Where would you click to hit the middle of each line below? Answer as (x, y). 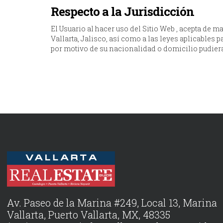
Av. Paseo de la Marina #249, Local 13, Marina (112, 202)
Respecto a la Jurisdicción (122, 11)
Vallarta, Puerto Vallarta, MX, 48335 (89, 214)
